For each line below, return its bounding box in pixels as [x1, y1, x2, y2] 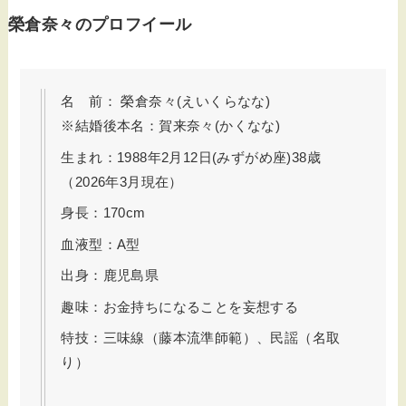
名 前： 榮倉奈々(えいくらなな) [61, 93, 271, 110]
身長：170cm [61, 205, 146, 221]
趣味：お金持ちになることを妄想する [61, 298, 299, 314]
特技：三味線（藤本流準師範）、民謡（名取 [61, 330, 341, 346]
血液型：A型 [61, 236, 140, 252]
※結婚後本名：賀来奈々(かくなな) [61, 118, 281, 134]
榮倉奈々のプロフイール [7, 14, 192, 34]
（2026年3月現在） [61, 173, 183, 189]
